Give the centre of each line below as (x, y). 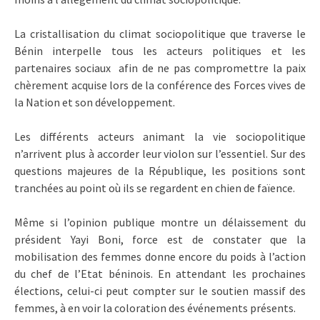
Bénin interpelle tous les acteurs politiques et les (160, 50)
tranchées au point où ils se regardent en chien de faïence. (155, 187)
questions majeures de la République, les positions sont (160, 170)
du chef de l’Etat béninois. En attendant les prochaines (160, 273)
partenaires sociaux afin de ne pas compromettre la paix (160, 67)
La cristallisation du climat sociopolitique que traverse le (160, 33)
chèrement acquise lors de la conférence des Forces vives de (160, 85)
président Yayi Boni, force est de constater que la (160, 239)
